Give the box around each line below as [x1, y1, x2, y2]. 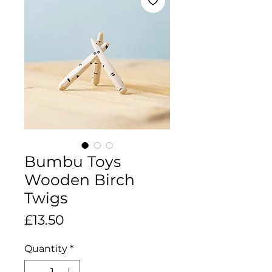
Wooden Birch [24, 170, 135, 189]
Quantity [24, 242, 67, 254]
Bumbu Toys [24, 152, 121, 171]
